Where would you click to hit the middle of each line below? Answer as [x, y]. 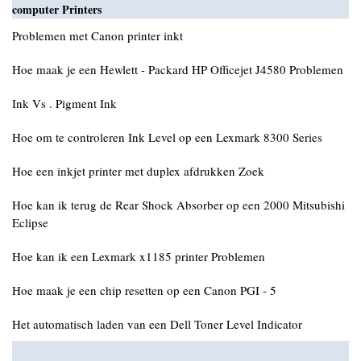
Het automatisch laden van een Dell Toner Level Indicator [157, 324]
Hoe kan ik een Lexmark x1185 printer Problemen [139, 256]
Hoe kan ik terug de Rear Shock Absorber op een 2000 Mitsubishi [178, 205]
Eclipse [30, 222]
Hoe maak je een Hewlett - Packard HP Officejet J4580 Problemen [178, 69]
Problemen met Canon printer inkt [98, 35]
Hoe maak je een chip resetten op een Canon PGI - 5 [144, 290]
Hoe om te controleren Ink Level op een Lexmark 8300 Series [167, 137]
